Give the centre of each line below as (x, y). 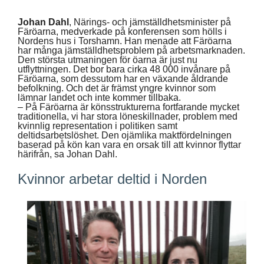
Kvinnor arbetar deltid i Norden (112, 179)
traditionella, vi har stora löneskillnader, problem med (128, 116)
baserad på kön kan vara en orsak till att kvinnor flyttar (129, 144)
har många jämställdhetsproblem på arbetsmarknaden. (131, 50)
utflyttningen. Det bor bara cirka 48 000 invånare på (124, 69)
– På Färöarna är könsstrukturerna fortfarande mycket (128, 107)
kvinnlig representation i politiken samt (98, 126)
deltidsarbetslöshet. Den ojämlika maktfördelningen (125, 135)
